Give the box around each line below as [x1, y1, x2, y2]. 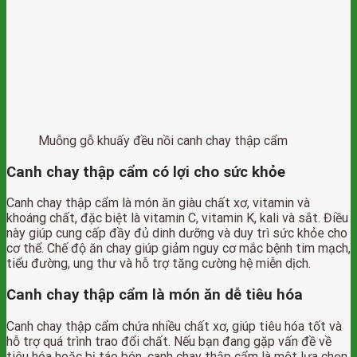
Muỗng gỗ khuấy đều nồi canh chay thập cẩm [38, 132, 288, 148]
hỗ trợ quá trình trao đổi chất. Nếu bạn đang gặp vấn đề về [6, 333, 331, 349]
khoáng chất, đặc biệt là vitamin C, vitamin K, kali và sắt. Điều [6, 210, 348, 226]
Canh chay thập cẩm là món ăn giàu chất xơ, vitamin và [6, 195, 310, 211]
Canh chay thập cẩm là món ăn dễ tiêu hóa [6, 286, 303, 304]
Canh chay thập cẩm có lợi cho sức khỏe [6, 163, 285, 181]
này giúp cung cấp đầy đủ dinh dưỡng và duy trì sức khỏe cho [6, 226, 347, 241]
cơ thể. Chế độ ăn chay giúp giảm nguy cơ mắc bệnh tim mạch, [6, 241, 351, 257]
